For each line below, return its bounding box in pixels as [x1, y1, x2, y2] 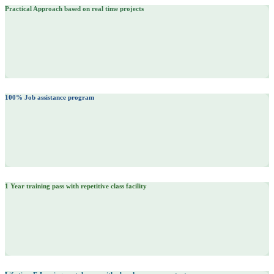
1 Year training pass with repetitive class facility [5, 182, 147, 190]
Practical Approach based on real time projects [5, 5, 144, 13]
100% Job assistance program [5, 94, 94, 102]
